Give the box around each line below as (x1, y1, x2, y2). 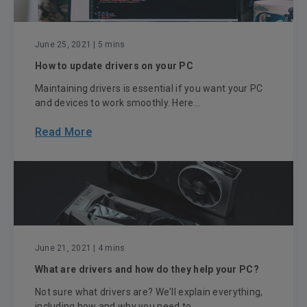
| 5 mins (91, 40, 125, 50)
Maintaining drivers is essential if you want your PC (35, 83, 263, 95)
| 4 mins (91, 243, 125, 254)
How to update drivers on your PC (35, 60, 193, 72)
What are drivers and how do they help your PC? (35, 264, 259, 275)
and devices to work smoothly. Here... (35, 97, 201, 109)
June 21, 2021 (35, 243, 92, 254)
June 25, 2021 (35, 40, 92, 50)
